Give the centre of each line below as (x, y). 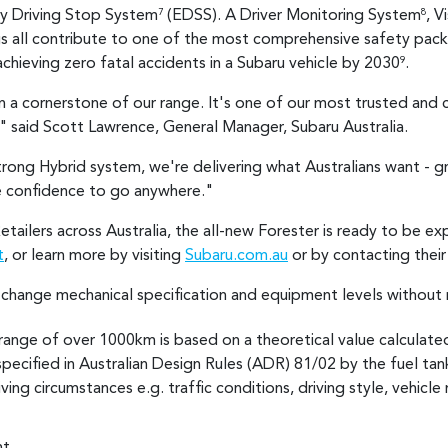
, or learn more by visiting (94, 255)
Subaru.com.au (236, 255)
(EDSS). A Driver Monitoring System (292, 15)
